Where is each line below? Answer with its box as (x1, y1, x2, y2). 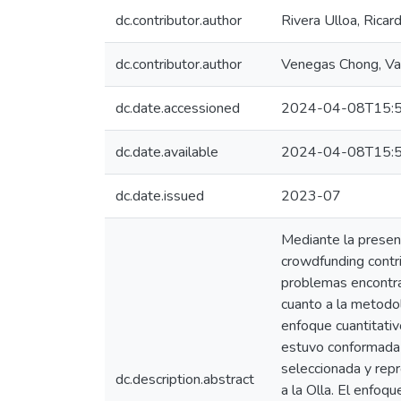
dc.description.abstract (115, 370, 254, 389)
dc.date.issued (115, 186, 204, 206)
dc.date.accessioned (115, 98, 240, 118)
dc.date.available (115, 142, 218, 162)
